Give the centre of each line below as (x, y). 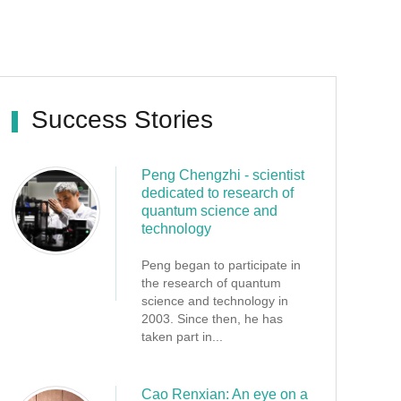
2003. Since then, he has (212, 319)
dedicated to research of (218, 193)
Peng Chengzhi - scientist (223, 175)
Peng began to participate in (221, 265)
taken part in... (182, 337)
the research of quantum (211, 283)
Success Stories (122, 119)
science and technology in (215, 301)
